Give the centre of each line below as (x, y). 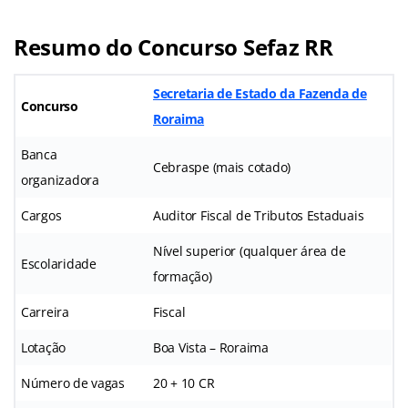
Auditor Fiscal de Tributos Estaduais (259, 215)
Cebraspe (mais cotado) (222, 167)
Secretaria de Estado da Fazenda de (260, 93)
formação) (183, 276)
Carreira (45, 311)
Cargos (41, 215)
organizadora (60, 179)
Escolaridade (59, 263)
